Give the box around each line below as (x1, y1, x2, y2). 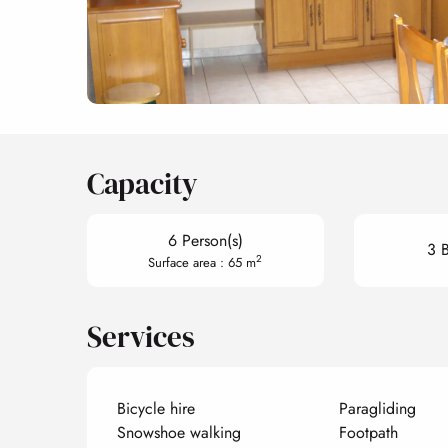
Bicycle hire (117, 396, 196, 420)
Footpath (338, 420, 398, 444)
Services (87, 316, 196, 357)
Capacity (87, 163, 199, 204)
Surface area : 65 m (148, 252, 257, 272)
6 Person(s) (167, 228, 243, 252)
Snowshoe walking (117, 420, 242, 444)
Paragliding (338, 396, 416, 420)
